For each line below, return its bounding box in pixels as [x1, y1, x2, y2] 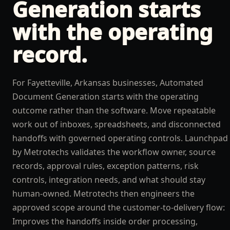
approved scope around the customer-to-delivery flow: [12, 202, 225, 213]
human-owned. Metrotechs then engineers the [12, 188, 195, 199]
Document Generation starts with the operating [12, 91, 199, 102]
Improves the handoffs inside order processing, [12, 216, 198, 227]
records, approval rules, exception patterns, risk [12, 160, 199, 171]
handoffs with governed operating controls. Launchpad [12, 132, 228, 144]
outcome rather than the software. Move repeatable [12, 105, 216, 116]
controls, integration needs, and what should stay [12, 174, 205, 185]
